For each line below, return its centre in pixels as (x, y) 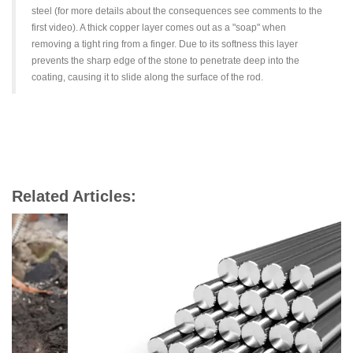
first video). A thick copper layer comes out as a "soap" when (159, 28)
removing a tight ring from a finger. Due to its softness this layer (165, 45)
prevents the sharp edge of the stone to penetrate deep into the (165, 61)
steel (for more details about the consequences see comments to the (177, 11)
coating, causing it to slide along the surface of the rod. (147, 78)
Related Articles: (74, 197)
